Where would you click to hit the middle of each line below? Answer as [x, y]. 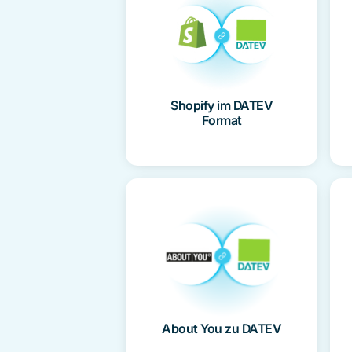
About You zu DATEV [222, 329]
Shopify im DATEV [222, 106]
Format [222, 121]
